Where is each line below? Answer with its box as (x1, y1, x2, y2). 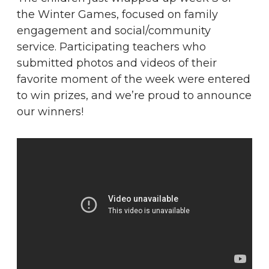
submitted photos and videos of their (17, 56, 217, 70)
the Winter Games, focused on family (17, 7, 218, 21)
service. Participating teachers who (17, 40, 206, 53)
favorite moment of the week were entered (17, 72, 250, 86)
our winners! (17, 104, 83, 118)
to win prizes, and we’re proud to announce (17, 88, 252, 102)
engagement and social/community (17, 23, 211, 37)
